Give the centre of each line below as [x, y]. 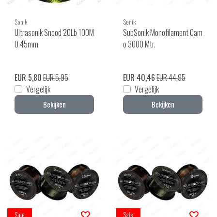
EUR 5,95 [56, 78]
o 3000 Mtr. [139, 44]
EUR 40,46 [139, 78]
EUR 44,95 [171, 78]
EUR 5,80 [28, 78]
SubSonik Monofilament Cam [163, 33]
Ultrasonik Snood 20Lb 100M [54, 33]
